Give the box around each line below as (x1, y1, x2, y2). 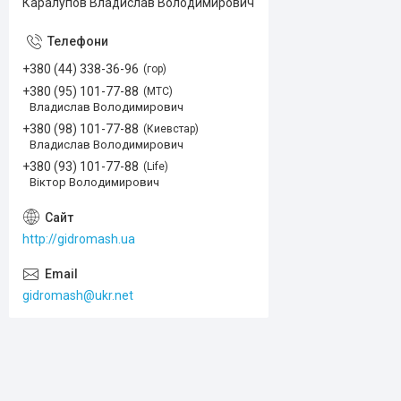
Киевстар (147, 123, 195, 135)
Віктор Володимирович (30, 175, 159, 189)
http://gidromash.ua (22, 232, 135, 246)
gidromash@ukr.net (22, 288, 133, 303)
